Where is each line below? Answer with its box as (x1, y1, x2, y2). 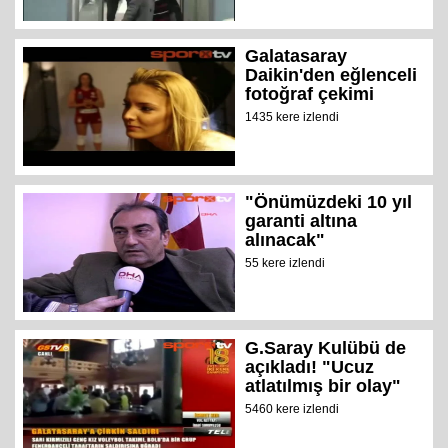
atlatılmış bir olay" (245, 375, 402, 396)
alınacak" (245, 230, 326, 251)
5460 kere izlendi (245, 401, 340, 416)
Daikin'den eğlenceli (245, 65, 418, 86)
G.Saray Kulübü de (245, 337, 407, 358)
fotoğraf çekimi (245, 84, 375, 105)
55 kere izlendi (245, 256, 326, 271)
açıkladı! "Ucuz (245, 356, 375, 377)
